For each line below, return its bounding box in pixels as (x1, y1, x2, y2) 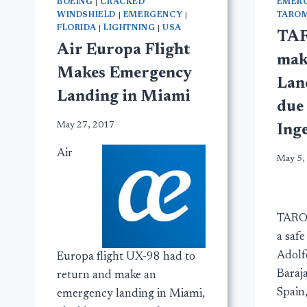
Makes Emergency (57, 65, 191, 82)
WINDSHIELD (57, 11, 116, 19)
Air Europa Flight (57, 42, 191, 58)
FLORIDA (57, 24, 97, 32)
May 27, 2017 (57, 120, 114, 130)
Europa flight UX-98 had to (57, 251, 195, 263)
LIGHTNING (103, 24, 156, 32)
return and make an (57, 269, 156, 282)
